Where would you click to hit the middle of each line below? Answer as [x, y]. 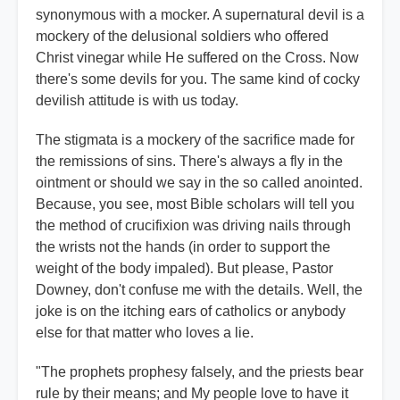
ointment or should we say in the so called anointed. [199, 183]
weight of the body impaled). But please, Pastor [184, 269]
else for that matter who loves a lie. [145, 333]
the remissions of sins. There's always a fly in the [189, 162]
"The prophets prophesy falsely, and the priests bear [200, 372]
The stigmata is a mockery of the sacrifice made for [195, 140]
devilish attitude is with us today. [137, 101]
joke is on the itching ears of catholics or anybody [191, 312]
